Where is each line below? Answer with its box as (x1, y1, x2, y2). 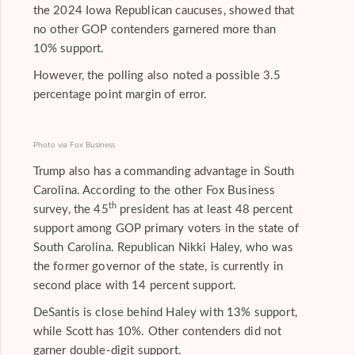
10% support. (32, 42, 105, 55)
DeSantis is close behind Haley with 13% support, (32, 306, 297, 319)
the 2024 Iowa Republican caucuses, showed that (32, 4, 295, 17)
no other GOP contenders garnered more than (32, 23, 276, 36)
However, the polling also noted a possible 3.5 (32, 69, 281, 82)
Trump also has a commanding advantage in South (32, 165, 295, 177)
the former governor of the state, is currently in (32, 260, 283, 273)
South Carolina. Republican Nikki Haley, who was (32, 241, 293, 254)
